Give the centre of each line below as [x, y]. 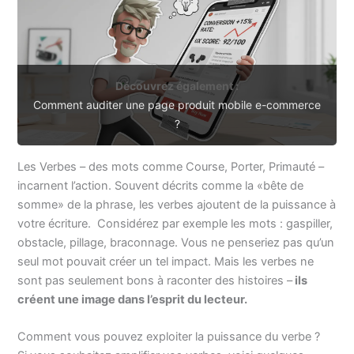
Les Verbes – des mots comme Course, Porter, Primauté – [171, 166]
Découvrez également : [177, 85]
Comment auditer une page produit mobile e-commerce [177, 104]
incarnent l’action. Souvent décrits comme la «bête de [161, 185]
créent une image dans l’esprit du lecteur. [133, 299]
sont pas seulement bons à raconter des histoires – [155, 280]
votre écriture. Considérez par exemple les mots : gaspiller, [175, 223]
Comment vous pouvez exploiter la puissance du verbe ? [169, 337]
